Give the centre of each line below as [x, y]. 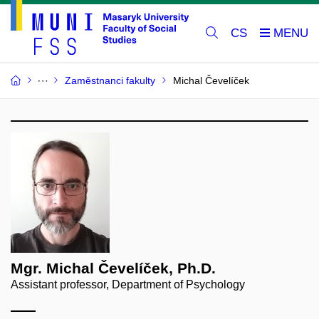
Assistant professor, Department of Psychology [128, 285]
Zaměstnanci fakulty [110, 81]
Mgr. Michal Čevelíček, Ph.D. [113, 268]
